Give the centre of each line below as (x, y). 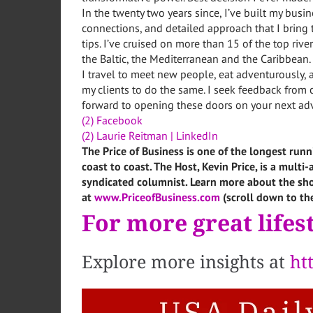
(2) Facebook (112, 121)
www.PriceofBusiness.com (157, 197)
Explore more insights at (186, 263)
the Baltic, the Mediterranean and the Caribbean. (196, 59)
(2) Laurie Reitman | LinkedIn (150, 136)
